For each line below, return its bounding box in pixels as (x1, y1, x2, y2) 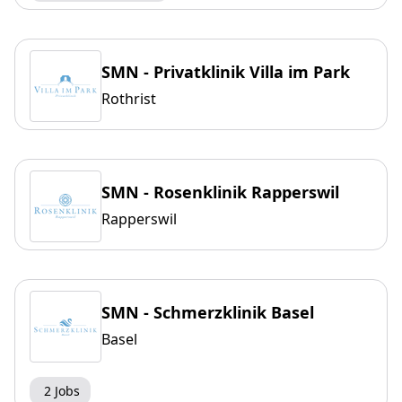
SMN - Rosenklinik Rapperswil (101, 181, 339, 204)
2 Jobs (44, 382, 80, 400)
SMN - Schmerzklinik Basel (101, 301, 314, 324)
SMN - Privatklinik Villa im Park (101, 61, 350, 83)
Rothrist (101, 89, 156, 109)
